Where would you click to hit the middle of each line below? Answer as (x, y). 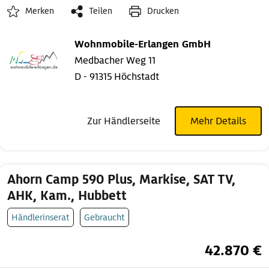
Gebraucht (104, 217)
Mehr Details (218, 121)
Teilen (101, 11)
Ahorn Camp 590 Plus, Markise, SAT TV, (121, 180)
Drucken (163, 11)
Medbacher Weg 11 (115, 61)
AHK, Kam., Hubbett (67, 196)
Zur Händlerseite (124, 121)
